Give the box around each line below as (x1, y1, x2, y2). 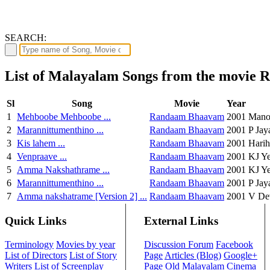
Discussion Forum (144, 239, 213, 250)
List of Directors (5, 250, 67, 261)
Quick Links (5, 215, 66, 228)
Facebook (216, 239, 253, 250)
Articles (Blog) (165, 250, 221, 261)
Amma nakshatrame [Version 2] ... (17, 190, 147, 201)
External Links (144, 215, 218, 228)
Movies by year (56, 239, 115, 250)
